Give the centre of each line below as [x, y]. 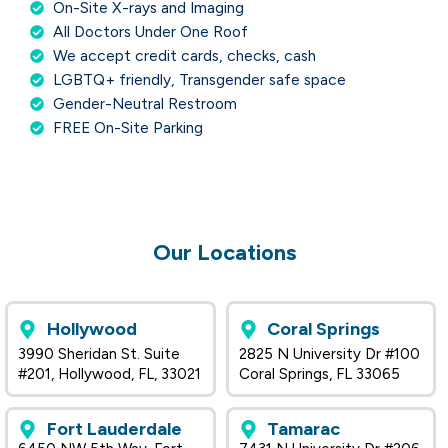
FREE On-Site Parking [127, 128]
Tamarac [304, 429]
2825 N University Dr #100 [329, 354]
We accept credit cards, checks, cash [184, 56]
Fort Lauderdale [114, 429]
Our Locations [224, 253]
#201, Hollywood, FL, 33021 [109, 374]
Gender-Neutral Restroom [144, 104]
